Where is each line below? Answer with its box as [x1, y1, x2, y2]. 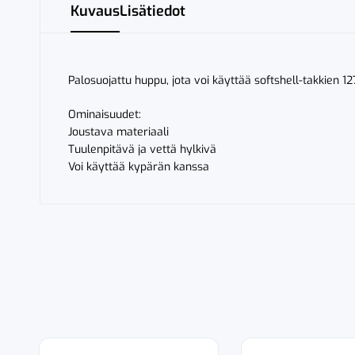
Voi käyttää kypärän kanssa [68, 158, 209, 174]
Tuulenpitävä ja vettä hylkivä [68, 141, 216, 157]
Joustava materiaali [68, 124, 169, 139]
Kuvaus [71, 2, 120, 21]
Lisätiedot [120, 2, 185, 21]
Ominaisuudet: [68, 106, 141, 122]
